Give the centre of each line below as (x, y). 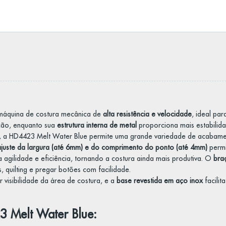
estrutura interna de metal (97, 125)
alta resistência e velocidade (147, 114)
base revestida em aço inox (159, 181)
